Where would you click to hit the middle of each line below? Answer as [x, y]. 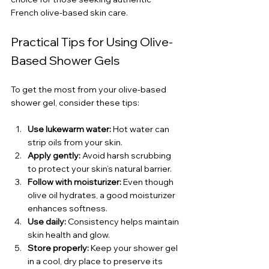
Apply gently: [54, 155]
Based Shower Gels [65, 60]
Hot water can [141, 129]
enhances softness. [68, 208]
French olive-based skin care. [69, 12]
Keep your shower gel [134, 248]
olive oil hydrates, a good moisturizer [102, 195]
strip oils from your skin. [75, 142]
